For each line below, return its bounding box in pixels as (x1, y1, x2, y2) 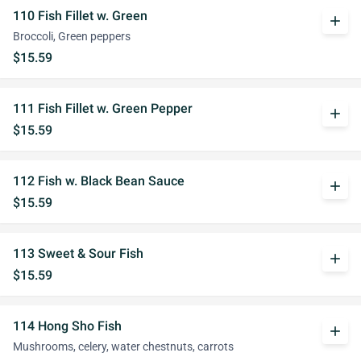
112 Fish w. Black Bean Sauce (13, 173, 185, 189)
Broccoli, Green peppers (13, 30, 131, 44)
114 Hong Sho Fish (13, 318, 122, 334)
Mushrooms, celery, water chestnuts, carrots (13, 340, 234, 354)
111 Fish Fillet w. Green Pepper (13, 101, 193, 116)
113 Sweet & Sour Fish (13, 246, 143, 261)
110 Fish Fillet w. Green (13, 8, 147, 23)
